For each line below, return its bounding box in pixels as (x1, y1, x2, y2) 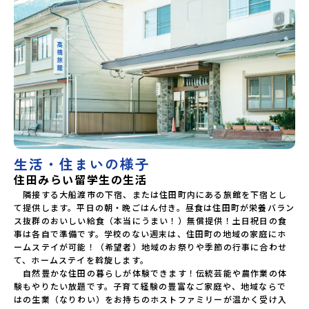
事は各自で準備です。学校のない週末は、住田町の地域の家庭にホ (14, 227, 287, 239)
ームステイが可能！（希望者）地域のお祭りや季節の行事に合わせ (14, 240, 287, 252)
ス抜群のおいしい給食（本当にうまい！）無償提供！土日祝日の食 (14, 214, 288, 226)
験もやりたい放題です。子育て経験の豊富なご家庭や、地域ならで (14, 279, 286, 292)
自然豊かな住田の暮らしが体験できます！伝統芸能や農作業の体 (14, 266, 288, 279)
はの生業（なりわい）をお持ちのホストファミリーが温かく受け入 (14, 292, 288, 305)
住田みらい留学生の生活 (14, 170, 148, 188)
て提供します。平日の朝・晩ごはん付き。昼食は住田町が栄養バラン (14, 201, 295, 213)
